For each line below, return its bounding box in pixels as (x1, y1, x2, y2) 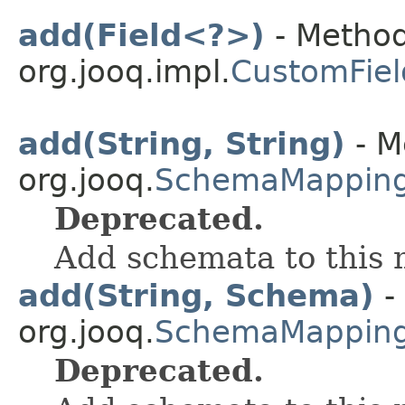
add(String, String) (18, 125, 345, 162)
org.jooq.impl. (18, 52, 231, 89)
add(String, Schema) (18, 277, 374, 314)
